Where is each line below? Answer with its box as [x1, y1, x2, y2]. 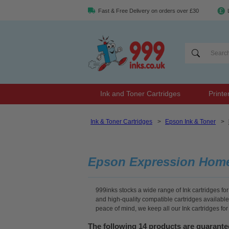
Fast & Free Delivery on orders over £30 [98, 8, 199, 14]
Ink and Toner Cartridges [100, 89, 180, 98]
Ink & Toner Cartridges [90, 118, 152, 125]
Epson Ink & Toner [165, 118, 216, 125]
